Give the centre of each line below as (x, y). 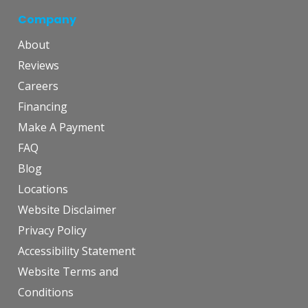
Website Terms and (68, 272)
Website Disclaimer (67, 210)
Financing (43, 107)
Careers (38, 86)
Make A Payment (61, 128)
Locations (43, 189)
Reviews (38, 66)
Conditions (46, 293)
